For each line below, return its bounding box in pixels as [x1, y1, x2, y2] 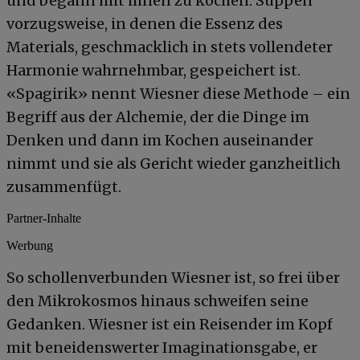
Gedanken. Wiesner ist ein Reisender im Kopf [6, 314, 333, 333]
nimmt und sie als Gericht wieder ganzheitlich [6, 153, 341, 173]
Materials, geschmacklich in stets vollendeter [6, 37, 333, 56]
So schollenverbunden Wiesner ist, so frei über [6, 268, 340, 287]
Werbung [6, 238, 53, 252]
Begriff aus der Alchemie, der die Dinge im [6, 107, 309, 126]
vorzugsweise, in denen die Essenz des [6, 14, 283, 33]
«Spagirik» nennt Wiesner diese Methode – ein [6, 84, 350, 103]
